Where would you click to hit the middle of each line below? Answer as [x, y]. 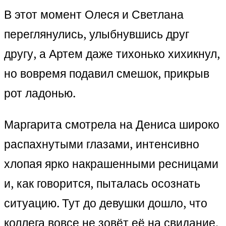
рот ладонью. [40, 93]
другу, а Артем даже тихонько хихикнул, [112, 54]
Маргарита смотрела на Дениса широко [112, 125]
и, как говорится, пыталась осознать [102, 184]
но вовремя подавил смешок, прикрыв [107, 74]
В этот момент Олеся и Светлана [94, 15]
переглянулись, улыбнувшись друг [97, 34]
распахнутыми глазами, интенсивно [102, 144]
